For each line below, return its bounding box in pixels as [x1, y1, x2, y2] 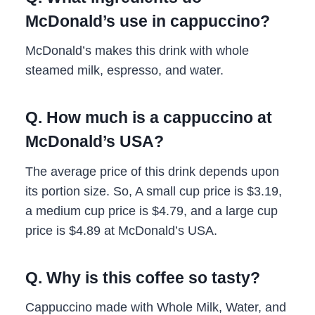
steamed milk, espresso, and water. [25, 63, 224, 78]
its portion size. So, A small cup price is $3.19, [25, 184, 282, 198]
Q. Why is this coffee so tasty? [25, 268, 260, 287]
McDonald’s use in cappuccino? [25, 11, 270, 30]
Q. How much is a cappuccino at [25, 108, 272, 127]
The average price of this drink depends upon [25, 164, 279, 179]
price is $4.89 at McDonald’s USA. [25, 223, 217, 238]
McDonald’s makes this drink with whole [25, 44, 249, 58]
